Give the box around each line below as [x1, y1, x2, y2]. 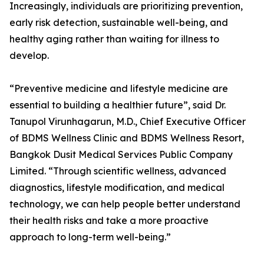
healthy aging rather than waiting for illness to [9, 33, 219, 45]
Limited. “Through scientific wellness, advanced [9, 165, 226, 177]
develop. [9, 49, 49, 62]
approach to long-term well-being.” [9, 231, 171, 243]
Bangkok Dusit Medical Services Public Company [9, 148, 233, 161]
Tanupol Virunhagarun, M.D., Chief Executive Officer [9, 115, 246, 128]
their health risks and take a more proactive [9, 214, 209, 227]
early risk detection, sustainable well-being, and [9, 16, 228, 29]
